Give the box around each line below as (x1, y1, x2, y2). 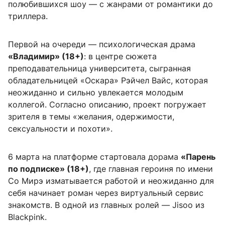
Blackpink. (8, 212, 47, 222)
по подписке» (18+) (8, 164, 89, 174)
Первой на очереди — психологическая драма (8, 39, 195, 50)
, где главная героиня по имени (89, 164, 213, 174)
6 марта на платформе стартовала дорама (8, 152, 181, 162)
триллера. (8, 11, 48, 22)
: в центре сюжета (84, 51, 157, 62)
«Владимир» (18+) (8, 51, 84, 62)
